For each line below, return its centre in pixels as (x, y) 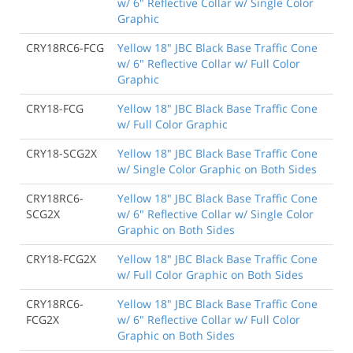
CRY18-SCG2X (61, 153)
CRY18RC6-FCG (65, 48)
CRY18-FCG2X (61, 259)
